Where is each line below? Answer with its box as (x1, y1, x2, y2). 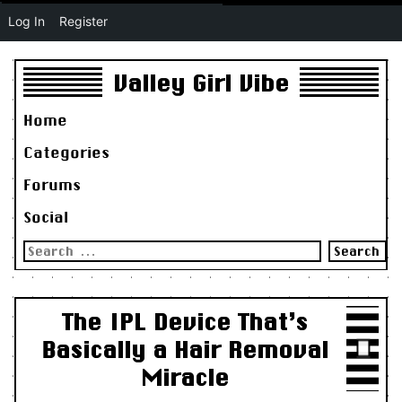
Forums (22, 175, 81, 193)
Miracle (141, 363, 229, 390)
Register (59, 13, 108, 29)
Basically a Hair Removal (41, 336, 328, 363)
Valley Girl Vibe (113, 70, 289, 97)
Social (22, 207, 68, 225)
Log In (8, 13, 45, 29)
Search (22, 239, 66, 254)
